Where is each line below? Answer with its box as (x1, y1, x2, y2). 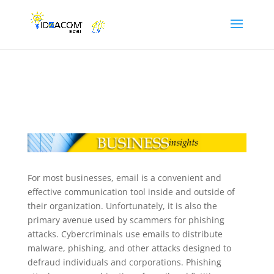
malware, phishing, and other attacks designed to (27, 242, 231, 254)
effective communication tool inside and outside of (27, 185, 235, 198)
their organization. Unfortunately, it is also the (27, 199, 217, 212)
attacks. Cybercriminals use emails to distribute (27, 228, 223, 240)
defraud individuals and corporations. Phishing (27, 256, 221, 268)
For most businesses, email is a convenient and (27, 171, 221, 183)
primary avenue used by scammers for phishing (27, 213, 224, 226)
